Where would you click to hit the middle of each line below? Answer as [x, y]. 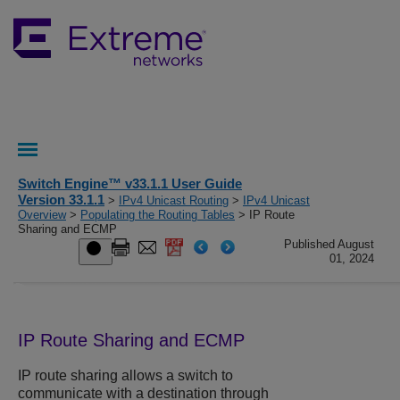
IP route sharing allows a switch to [125, 376]
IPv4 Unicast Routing [174, 200]
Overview [42, 215]
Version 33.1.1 [61, 200]
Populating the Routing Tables [158, 215]
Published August [329, 244]
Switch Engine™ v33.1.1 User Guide [130, 183]
